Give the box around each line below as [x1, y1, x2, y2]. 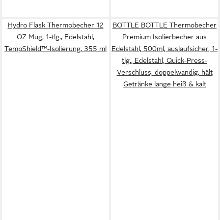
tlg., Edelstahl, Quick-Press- [122, 56, 207, 64]
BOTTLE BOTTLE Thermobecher [112, 21, 217, 29]
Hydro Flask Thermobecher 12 [7, 21, 104, 29]
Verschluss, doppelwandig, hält [116, 68, 213, 76]
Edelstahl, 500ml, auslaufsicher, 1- [111, 45, 218, 53]
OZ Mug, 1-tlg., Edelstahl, [17, 33, 94, 41]
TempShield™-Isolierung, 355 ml [4, 45, 107, 53]
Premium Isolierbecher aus [122, 33, 207, 41]
